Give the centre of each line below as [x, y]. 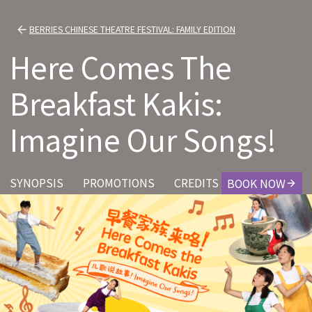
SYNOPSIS [37, 183]
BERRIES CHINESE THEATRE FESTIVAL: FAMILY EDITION [132, 29]
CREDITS [196, 183]
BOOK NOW [256, 183]
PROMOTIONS [119, 183]
